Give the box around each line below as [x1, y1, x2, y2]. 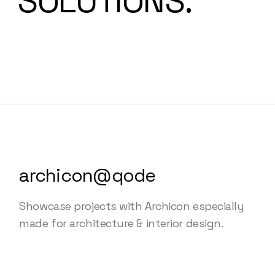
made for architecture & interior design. [19, 216, 223, 230]
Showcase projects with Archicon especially [19, 199, 244, 213]
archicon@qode [19, 163, 156, 187]
